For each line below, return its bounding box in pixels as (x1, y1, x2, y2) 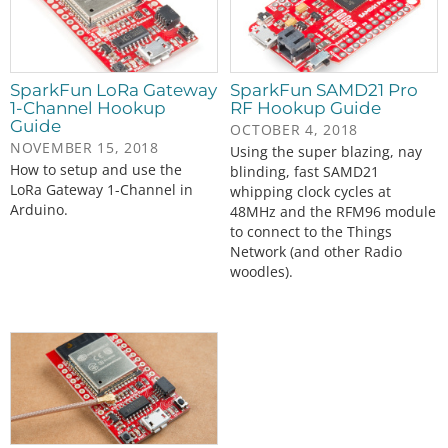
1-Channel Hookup (10, 98, 166, 119)
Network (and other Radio (230, 242, 403, 262)
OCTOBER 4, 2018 (230, 120, 358, 140)
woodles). (230, 262, 294, 282)
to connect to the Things (230, 222, 393, 242)
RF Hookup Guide (230, 98, 382, 119)
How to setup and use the (10, 160, 182, 180)
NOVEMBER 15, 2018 (10, 138, 159, 158)
